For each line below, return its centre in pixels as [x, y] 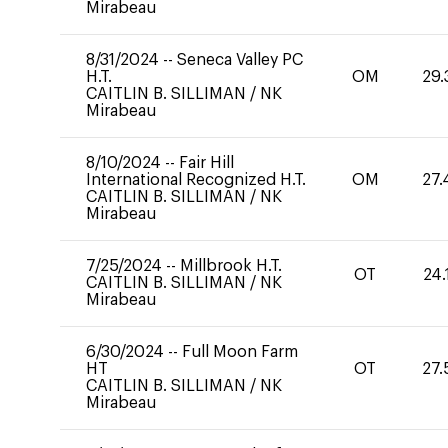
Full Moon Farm [240, 352]
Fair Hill [206, 163]
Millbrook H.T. [231, 266]
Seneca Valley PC [240, 60]
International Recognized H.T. [196, 180]
